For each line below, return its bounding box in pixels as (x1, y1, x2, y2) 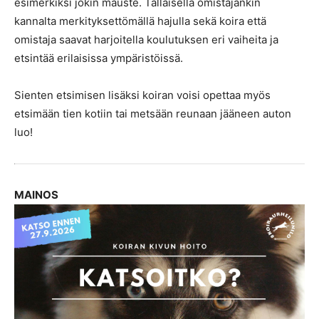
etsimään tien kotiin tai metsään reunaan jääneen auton (14, 107, 291, 120)
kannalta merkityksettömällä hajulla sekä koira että (14, 14, 266, 28)
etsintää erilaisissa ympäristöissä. (14, 51, 183, 65)
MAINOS (14, 188, 58, 202)
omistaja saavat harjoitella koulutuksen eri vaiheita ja (14, 33, 278, 46)
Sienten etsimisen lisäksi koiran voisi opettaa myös (14, 88, 271, 102)
